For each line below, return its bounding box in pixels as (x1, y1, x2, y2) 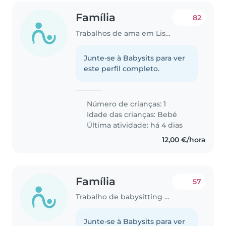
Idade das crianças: (85, 109, 158, 119)
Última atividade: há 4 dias (85, 120, 183, 130)
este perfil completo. (84, 64, 160, 73)
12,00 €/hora (161, 135, 206, 144)
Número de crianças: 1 (85, 99, 166, 108)
